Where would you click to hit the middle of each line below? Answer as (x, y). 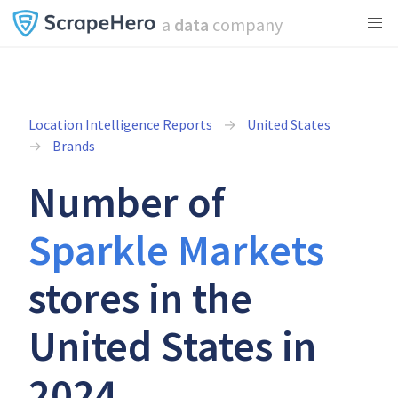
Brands (74, 146)
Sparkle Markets (176, 250)
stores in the (140, 298)
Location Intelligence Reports (120, 124)
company (245, 24)
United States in (172, 346)
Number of (127, 202)
